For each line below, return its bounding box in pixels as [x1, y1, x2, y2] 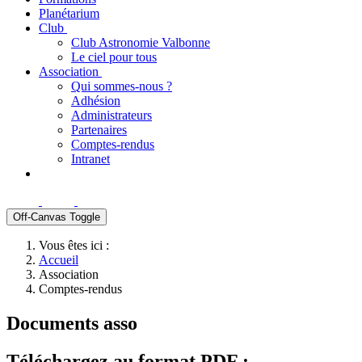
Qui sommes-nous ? [71, 79, 172, 93]
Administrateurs [71, 108, 152, 122]
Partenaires [71, 123, 127, 137]
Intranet [71, 152, 110, 166]
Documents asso [6, 312, 137, 334]
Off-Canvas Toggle [13, 211, 100, 223]
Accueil [39, 253, 78, 267]
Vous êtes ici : [39, 238, 116, 252]
